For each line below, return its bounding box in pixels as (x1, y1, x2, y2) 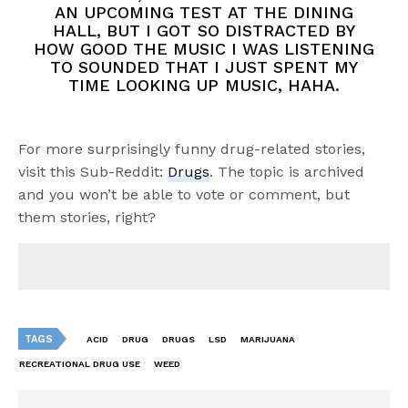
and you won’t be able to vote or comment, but (18, 186, 351, 204)
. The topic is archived (209, 163, 365, 181)
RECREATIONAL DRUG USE (19, 358, 140, 369)
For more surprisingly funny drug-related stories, (18, 140, 366, 158)
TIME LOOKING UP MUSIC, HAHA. (68, 76, 340, 96)
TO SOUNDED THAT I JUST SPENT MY (49, 57, 359, 77)
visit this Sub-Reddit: (18, 163, 168, 181)
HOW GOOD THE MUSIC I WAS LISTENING (33, 39, 375, 59)
